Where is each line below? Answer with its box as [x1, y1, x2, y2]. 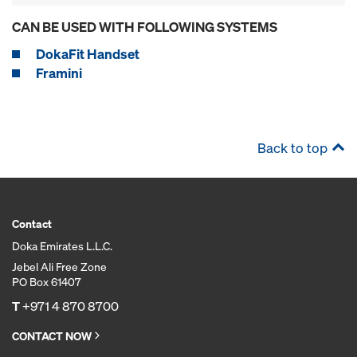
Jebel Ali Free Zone [12, 259, 107, 274]
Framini [36, 64, 82, 82]
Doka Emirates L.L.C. [12, 238, 112, 253]
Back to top [257, 139, 328, 157]
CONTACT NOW [12, 328, 92, 343]
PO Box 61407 [12, 274, 80, 289]
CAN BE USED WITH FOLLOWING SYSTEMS [12, 18, 277, 36]
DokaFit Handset [36, 45, 139, 63]
